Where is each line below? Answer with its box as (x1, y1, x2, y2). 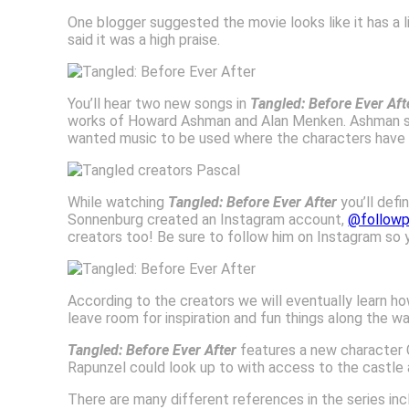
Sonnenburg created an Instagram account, (68, 210, 349, 228)
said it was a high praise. (68, 30, 221, 48)
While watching (68, 193, 169, 211)
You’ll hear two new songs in (68, 94, 251, 112)
